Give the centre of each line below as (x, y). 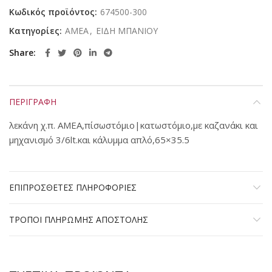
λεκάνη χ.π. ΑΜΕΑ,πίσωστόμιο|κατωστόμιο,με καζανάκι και (134, 125)
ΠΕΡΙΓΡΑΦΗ (33, 102)
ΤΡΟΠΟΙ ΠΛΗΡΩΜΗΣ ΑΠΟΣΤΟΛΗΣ (79, 219)
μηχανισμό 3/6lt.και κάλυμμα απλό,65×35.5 (99, 140)
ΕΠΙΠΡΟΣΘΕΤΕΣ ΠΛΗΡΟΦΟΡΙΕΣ (73, 187)
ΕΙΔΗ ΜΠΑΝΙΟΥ (127, 31)
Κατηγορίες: (37, 31)
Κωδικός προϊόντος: (54, 12)
